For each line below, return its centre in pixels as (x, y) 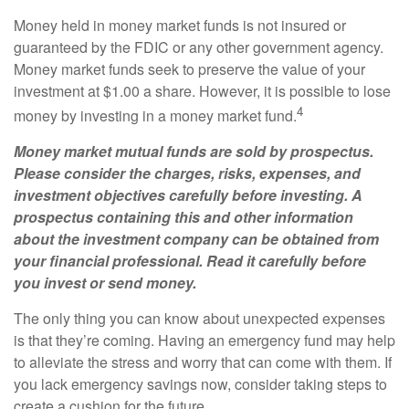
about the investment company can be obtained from (196, 238)
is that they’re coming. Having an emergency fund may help (204, 340)
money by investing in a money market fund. (155, 115)
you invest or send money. (105, 282)
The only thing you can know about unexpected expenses (199, 318)
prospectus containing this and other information (184, 216)
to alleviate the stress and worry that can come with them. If (203, 362)
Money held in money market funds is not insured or (180, 25)
